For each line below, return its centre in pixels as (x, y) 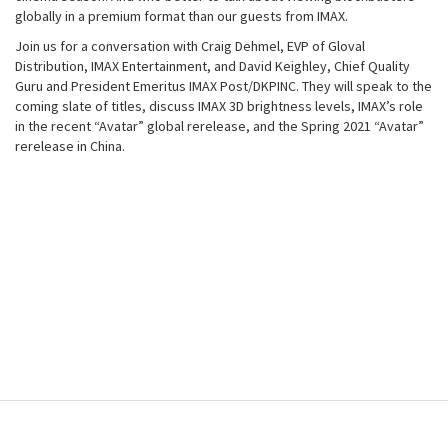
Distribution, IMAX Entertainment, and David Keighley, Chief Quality (212, 66)
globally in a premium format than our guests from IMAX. (183, 16)
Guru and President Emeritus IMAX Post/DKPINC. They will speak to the (223, 86)
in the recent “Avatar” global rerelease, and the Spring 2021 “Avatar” (219, 126)
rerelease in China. (70, 146)
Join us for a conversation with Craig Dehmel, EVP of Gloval (190, 46)
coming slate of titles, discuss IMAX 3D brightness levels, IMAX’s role (219, 106)
